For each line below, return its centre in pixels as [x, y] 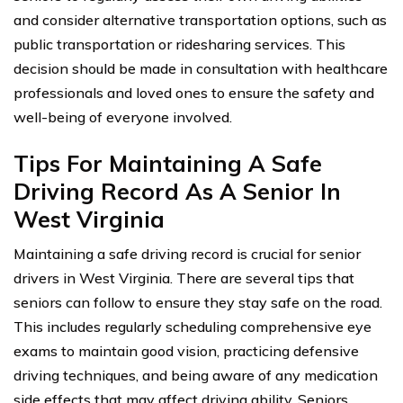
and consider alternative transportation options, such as [200, 19]
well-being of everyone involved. [123, 116]
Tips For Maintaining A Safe [168, 163]
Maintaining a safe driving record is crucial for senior [187, 253]
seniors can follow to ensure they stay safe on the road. [198, 302]
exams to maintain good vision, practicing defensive [186, 350]
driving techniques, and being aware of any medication [196, 375]
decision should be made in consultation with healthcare [201, 68]
